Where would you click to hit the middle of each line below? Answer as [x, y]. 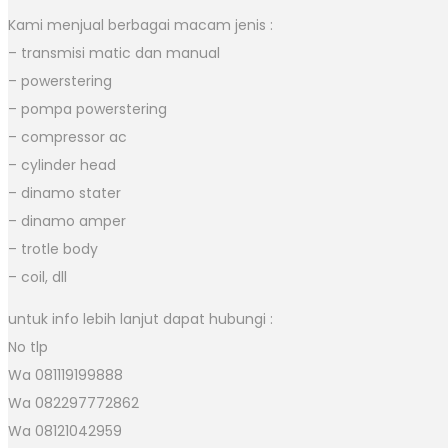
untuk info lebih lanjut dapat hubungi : [140, 318]
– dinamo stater [64, 192]
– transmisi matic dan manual [114, 52]
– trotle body [53, 248]
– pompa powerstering [87, 108]
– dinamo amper [67, 220]
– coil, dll [37, 276]
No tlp [28, 346]
